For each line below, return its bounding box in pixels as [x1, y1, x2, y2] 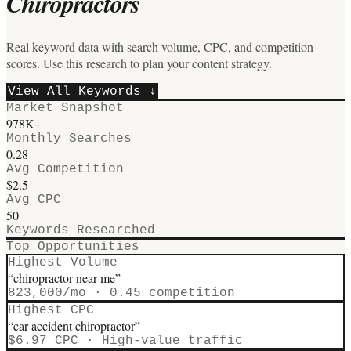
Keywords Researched [6, 223, 155, 237]
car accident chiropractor [13, 317, 135, 334]
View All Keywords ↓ [8, 84, 157, 99]
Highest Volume [8, 255, 118, 270]
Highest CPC [8, 302, 94, 317]
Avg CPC [6, 192, 61, 207]
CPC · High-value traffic [47, 333, 243, 348]
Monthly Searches [6, 131, 132, 146]
